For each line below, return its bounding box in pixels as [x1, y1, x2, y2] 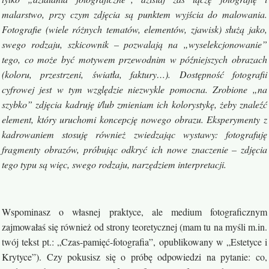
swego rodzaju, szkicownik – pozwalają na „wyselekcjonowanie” [2, 38, 267, 50]
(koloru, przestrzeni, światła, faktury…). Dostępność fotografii [2, 68, 267, 80]
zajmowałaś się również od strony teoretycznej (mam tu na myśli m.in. [2, 220, 267, 233]
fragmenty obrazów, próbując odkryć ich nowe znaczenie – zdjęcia [2, 143, 267, 156]
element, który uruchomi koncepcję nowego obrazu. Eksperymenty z [2, 113, 267, 125]
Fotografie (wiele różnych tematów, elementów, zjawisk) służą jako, [2, 23, 267, 35]
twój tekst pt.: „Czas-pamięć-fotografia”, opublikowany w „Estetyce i [2, 235, 267, 248]
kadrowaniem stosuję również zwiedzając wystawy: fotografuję [2, 128, 267, 141]
